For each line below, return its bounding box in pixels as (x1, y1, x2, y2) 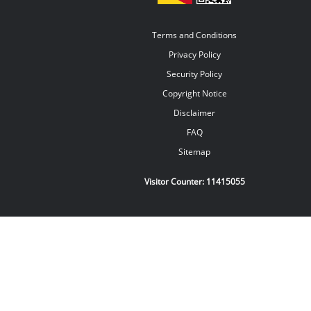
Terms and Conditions (152, 29, 237, 42)
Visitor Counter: (144, 176, 206, 188)
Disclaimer (174, 107, 215, 119)
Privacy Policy (168, 49, 221, 61)
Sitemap (178, 146, 210, 158)
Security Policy (167, 68, 222, 81)
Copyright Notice (162, 87, 227, 100)
